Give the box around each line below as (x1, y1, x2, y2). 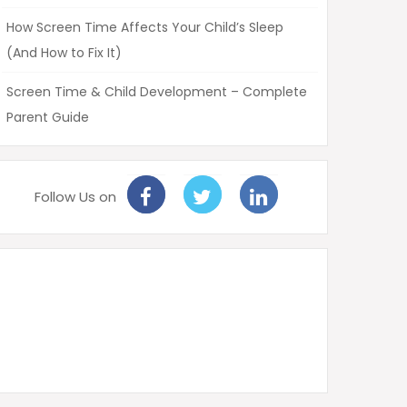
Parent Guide (6, 108, 89, 127)
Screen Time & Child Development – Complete (6, 83, 307, 102)
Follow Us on (34, 187, 116, 207)
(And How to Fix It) (6, 44, 122, 63)
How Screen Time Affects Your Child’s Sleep (6, 18, 283, 37)
